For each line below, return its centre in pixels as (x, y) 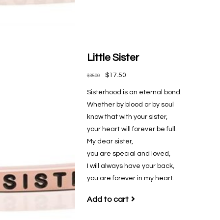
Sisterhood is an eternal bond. (134, 92)
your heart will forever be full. (132, 129)
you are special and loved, (128, 153)
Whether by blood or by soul (130, 104)
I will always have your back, (130, 166)
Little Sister (113, 57)
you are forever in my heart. (130, 178)
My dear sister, (110, 141)
